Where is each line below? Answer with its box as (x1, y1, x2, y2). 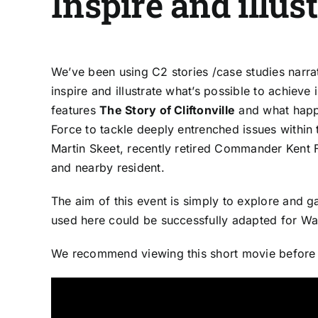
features (50, 102, 100, 117)
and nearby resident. (50, 160, 165, 175)
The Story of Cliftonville (99, 102, 236, 117)
